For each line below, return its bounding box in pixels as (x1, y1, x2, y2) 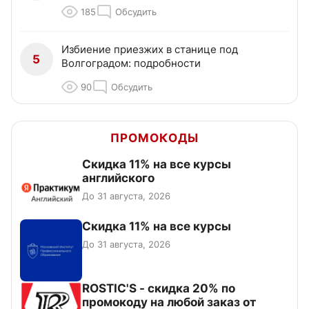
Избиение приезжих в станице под (61, 43, 238, 57)
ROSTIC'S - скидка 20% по (82, 281, 235, 296)
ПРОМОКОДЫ (110, 131, 199, 146)
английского (82, 171, 154, 186)
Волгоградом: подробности (61, 57, 201, 70)
